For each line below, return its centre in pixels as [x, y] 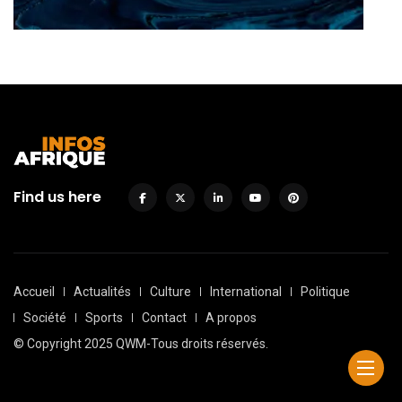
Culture [170, 291]
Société [45, 317]
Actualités [102, 291]
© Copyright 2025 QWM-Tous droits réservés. [141, 343]
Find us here [57, 197]
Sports [104, 317]
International [246, 291]
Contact [164, 317]
